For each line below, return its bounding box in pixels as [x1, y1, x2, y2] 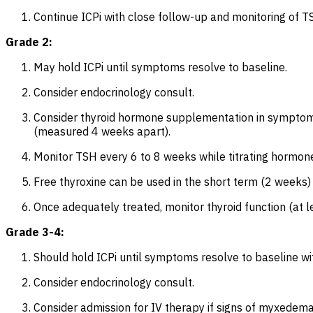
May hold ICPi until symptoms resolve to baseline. [34, 59, 287, 74]
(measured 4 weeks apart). [34, 124, 170, 138]
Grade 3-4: [6, 224, 64, 239]
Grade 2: [6, 34, 52, 49]
